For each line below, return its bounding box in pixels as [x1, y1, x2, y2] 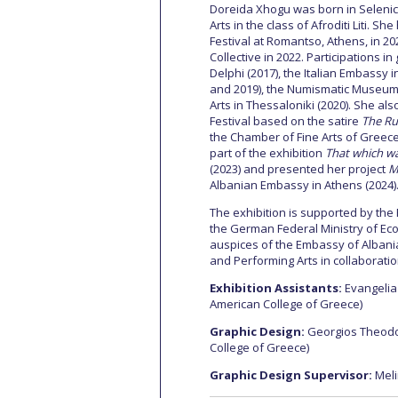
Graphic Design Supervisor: [210, 367, 372, 383]
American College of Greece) [210, 296, 362, 312]
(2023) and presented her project [210, 161, 388, 177]
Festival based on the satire [210, 113, 362, 129]
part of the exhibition [210, 145, 325, 161]
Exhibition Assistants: [210, 280, 342, 296]
